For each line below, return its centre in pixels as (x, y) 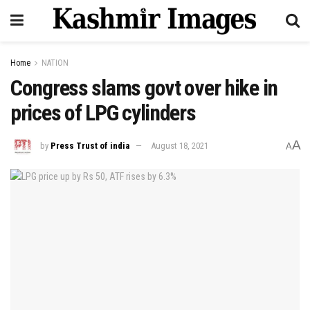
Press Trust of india (90, 145)
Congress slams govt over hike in (144, 88)
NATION (55, 63)
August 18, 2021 (180, 145)
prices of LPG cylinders (103, 113)
